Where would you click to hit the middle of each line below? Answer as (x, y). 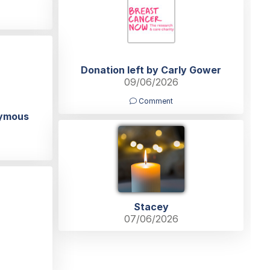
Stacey (151, 206)
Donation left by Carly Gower (151, 70)
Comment (155, 101)
